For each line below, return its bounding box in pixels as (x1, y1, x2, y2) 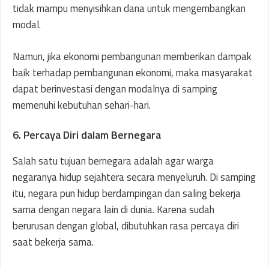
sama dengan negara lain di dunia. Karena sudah (13, 202, 214, 217)
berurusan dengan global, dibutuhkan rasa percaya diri (13, 218, 239, 234)
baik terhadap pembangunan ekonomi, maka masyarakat (13, 64, 253, 80)
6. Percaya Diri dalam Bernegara (13, 127, 161, 143)
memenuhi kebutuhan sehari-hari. (13, 97, 151, 113)
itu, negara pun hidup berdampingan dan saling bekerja (13, 186, 241, 201)
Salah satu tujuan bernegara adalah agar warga (13, 153, 214, 169)
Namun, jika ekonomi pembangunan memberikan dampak (13, 48, 252, 64)
